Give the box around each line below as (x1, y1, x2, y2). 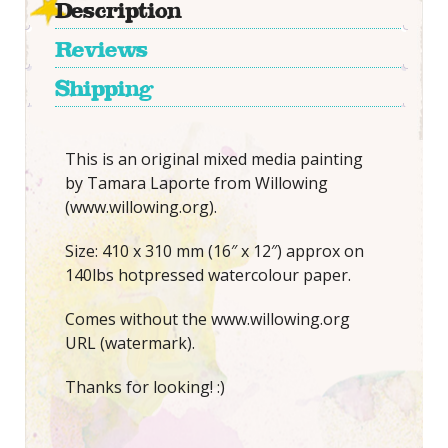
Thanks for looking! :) (64, 376, 225, 399)
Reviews (54, 37, 148, 64)
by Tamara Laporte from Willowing (64, 172, 328, 195)
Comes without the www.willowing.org (64, 308, 350, 331)
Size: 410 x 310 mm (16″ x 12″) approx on (64, 240, 364, 263)
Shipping (54, 76, 153, 103)
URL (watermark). (64, 332, 195, 355)
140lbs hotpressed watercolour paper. (64, 264, 351, 287)
